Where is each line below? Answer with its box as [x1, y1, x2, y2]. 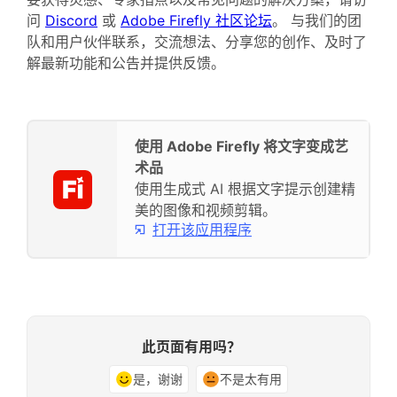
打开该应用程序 [152, 220, 252, 238]
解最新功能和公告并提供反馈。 [27, 54, 225, 73]
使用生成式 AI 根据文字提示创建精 [135, 180, 355, 198]
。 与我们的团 [272, 12, 362, 30]
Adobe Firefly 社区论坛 [121, 12, 272, 30]
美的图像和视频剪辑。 [135, 201, 276, 220]
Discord [45, 12, 97, 30]
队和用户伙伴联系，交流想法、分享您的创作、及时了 [27, 33, 367, 51]
